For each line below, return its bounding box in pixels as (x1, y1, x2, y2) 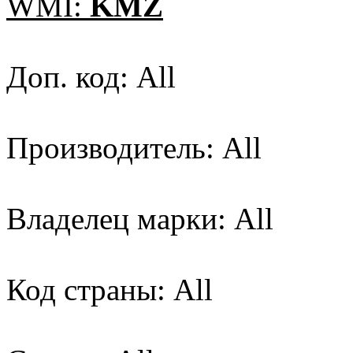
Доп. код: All (6, 60, 176, 95)
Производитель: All (6, 131, 262, 165)
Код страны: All (6, 273, 213, 307)
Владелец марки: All (6, 202, 273, 236)
